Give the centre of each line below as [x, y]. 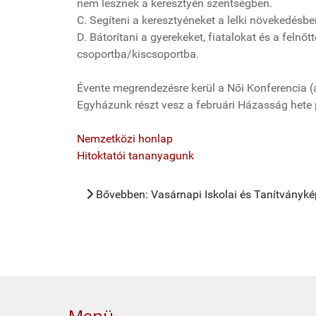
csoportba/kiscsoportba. [138, 54]
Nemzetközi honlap [125, 139]
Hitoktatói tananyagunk [135, 156]
